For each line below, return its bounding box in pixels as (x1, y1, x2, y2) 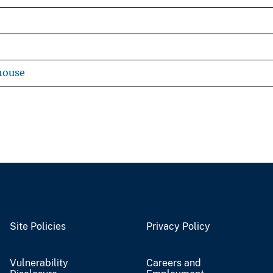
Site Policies (10, 220, 66, 232)
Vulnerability (10, 257, 68, 269)
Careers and (146, 257, 201, 269)
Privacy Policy (146, 220, 210, 232)
